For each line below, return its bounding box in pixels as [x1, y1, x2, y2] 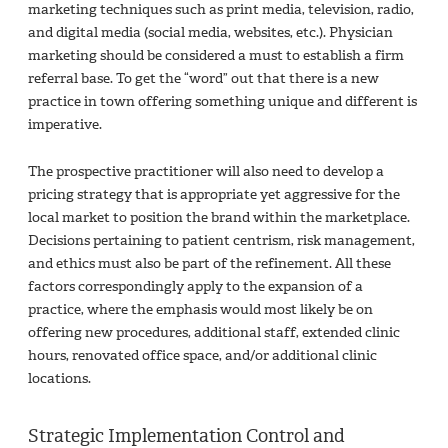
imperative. [28, 114, 105, 134]
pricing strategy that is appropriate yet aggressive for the [28, 184, 400, 204]
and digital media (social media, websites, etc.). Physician [28, 22, 393, 42]
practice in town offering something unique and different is [28, 91, 417, 111]
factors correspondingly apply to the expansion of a [28, 276, 363, 296]
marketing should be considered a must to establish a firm [28, 45, 404, 65]
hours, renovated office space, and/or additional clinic [28, 345, 377, 365]
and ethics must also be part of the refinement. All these [28, 253, 391, 273]
